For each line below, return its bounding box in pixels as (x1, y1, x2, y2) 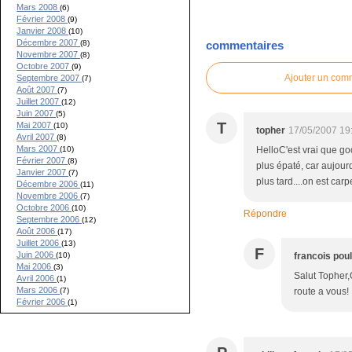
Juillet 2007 (16, 97, 62, 106)
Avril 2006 (16, 273, 57, 283)
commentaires (206, 38, 284, 53)
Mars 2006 (16, 285, 60, 295)
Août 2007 (16, 85, 58, 94)
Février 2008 (16, 14, 68, 24)
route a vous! (294, 285, 350, 297)
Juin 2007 (16, 108, 57, 118)
